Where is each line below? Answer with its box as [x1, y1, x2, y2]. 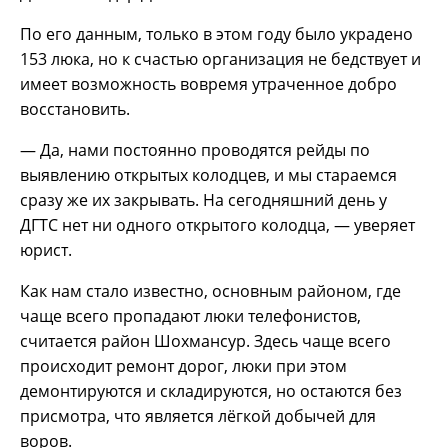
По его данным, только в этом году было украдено [20, 23, 413, 46]
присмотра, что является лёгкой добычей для [20, 405, 376, 428]
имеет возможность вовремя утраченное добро [20, 73, 397, 96]
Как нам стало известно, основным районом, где [20, 280, 401, 303]
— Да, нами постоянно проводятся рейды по [20, 139, 370, 162]
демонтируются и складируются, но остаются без [20, 380, 402, 403]
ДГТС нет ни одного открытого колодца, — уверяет [20, 214, 415, 237]
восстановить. [20, 98, 130, 121]
